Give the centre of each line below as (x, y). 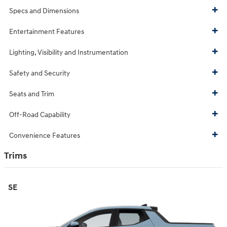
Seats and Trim (32, 94)
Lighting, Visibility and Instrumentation (69, 53)
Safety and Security (40, 73)
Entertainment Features (47, 32)
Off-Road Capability (40, 115)
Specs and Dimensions (44, 11)
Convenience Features (45, 136)
